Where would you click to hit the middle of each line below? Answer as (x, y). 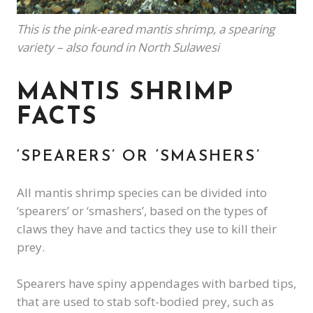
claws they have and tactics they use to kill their (147, 228)
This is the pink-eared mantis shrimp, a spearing (146, 29)
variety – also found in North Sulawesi (118, 47)
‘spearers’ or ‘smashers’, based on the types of (142, 210)
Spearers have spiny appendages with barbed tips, (156, 283)
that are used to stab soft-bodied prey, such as (145, 301)
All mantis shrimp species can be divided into (142, 192)
